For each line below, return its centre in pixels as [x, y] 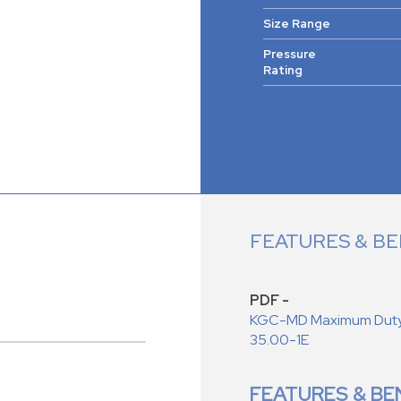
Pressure [290, 55]
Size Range [297, 24]
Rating [284, 71]
